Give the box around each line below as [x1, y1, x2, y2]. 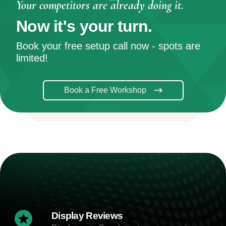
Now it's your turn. [16, 17, 152, 36]
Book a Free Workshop [64, 86, 146, 95]
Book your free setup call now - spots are [16, 40, 200, 52]
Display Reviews [51, 210, 123, 221]
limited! [16, 52, 48, 64]
